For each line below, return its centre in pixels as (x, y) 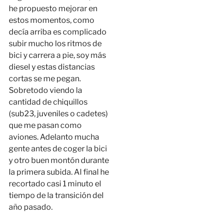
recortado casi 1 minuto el (55, 184)
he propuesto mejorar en (53, 9)
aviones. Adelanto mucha (54, 137)
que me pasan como (45, 126)
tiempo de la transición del (56, 196)
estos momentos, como (51, 20)
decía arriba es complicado (57, 32)
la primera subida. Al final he (59, 172)
